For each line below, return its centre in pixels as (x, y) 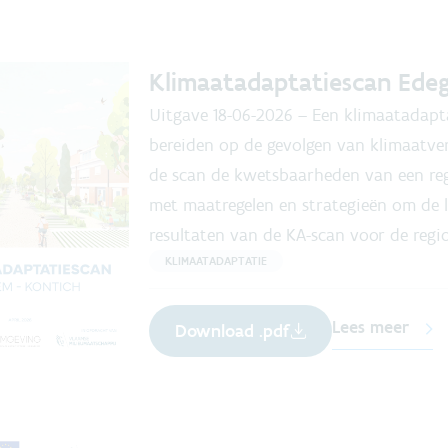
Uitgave (178, 115)
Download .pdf (232, 331)
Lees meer (370, 326)
